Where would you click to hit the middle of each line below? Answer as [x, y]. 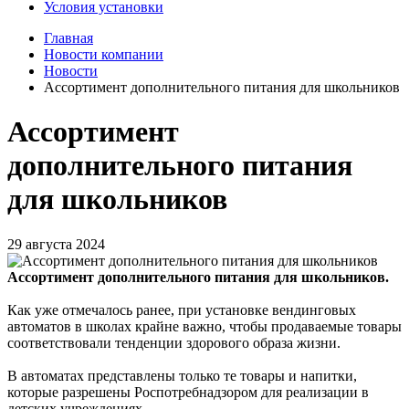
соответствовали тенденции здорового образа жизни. [174, 342]
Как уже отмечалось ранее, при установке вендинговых [182, 309]
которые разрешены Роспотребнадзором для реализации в [188, 392]
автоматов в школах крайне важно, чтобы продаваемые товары [204, 326]
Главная [68, 38]
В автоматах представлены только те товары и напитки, [182, 375]
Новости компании [104, 54]
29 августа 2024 [56, 244]
